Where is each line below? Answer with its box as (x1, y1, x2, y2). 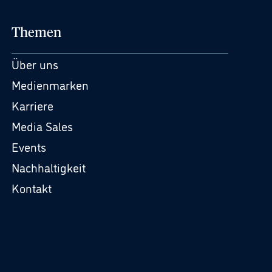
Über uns (11, 55, 58, 72)
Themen (11, 27, 61, 40)
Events (11, 138, 46, 155)
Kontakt (11, 179, 52, 196)
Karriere (11, 97, 53, 114)
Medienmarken (11, 76, 89, 93)
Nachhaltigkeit (11, 158, 86, 175)
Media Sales (11, 117, 73, 134)
